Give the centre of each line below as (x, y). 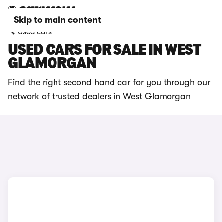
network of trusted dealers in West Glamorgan (99, 96)
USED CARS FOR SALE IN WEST (104, 51)
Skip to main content (57, 20)
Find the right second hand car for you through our (109, 82)
